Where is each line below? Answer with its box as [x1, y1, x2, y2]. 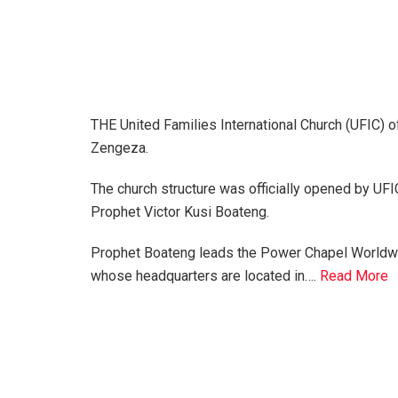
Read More [320, 267, 388, 284]
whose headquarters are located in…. [91, 267, 320, 284]
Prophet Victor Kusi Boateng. [91, 203, 269, 220]
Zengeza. [91, 139, 148, 156]
